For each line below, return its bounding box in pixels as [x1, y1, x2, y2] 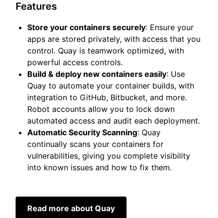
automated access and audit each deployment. [27, 116, 200, 126]
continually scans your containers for [27, 139, 163, 149]
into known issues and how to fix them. [27, 163, 172, 172]
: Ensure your [145, 22, 194, 32]
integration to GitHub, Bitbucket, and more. [27, 92, 187, 102]
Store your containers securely [27, 22, 145, 32]
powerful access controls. [27, 57, 123, 67]
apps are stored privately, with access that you [27, 34, 200, 44]
